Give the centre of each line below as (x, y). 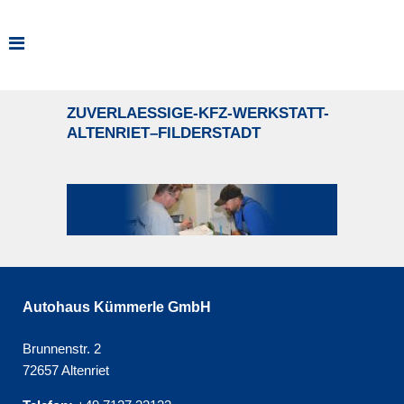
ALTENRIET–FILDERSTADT (164, 133)
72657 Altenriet (66, 370)
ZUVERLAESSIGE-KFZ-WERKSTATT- (198, 113)
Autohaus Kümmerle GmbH (117, 307)
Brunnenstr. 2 (62, 349)
